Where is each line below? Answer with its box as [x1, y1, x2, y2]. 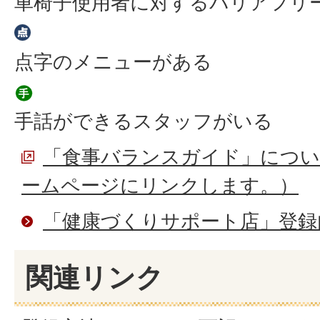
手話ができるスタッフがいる [14, 109, 273, 133]
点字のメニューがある [14, 50, 212, 74]
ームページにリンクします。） [21, 174, 299, 197]
